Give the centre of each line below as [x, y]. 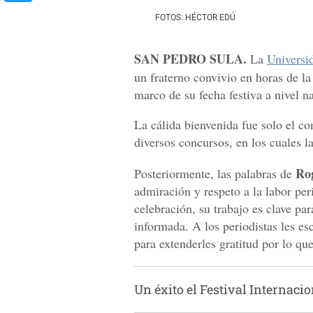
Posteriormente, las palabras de [215, 173]
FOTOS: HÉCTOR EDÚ [195, 17]
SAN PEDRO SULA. [192, 58]
